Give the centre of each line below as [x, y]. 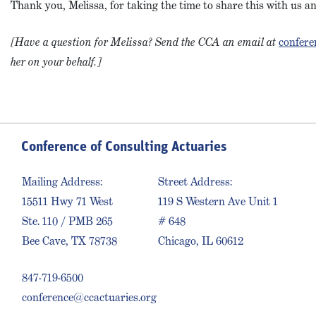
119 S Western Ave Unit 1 [218, 201]
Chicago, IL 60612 [201, 241]
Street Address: [195, 182]
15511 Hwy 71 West [67, 201]
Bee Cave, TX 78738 [69, 241]
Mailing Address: [63, 182]
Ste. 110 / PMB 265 [67, 221]
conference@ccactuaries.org [89, 297]
